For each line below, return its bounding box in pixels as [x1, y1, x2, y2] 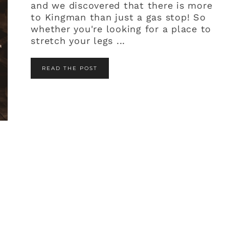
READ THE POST [42, 65, 98, 72]
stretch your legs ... [31, 35, 126, 46]
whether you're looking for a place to [31, 24, 212, 34]
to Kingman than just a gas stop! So [31, 12, 206, 22]
